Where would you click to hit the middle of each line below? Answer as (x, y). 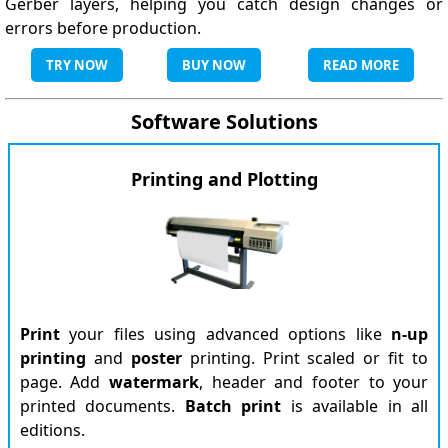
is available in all (355, 406)
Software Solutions (224, 121)
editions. (52, 430)
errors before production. (103, 28)
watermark (154, 382)
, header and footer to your (314, 382)
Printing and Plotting (224, 179)
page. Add (64, 382)
